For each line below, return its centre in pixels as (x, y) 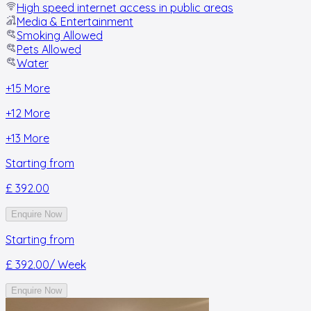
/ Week (68, 264)
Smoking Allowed (60, 35)
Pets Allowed (49, 49)
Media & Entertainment (75, 21)
